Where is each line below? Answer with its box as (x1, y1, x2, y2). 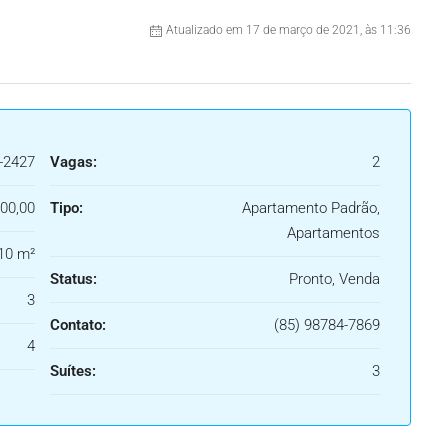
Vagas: (50, 153, 97, 171)
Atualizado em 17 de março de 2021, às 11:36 (166, 23, 411, 37)
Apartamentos (287, 224, 380, 242)
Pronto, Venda (289, 270, 380, 288)
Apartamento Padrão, (242, 199, 380, 217)
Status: (50, 270, 97, 288)
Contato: (50, 316, 106, 334)
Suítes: (50, 362, 96, 380)
